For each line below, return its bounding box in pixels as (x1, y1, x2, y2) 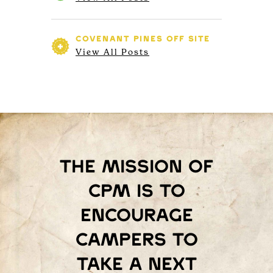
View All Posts (76, 46, 149, 57)
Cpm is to (88, 183, 185, 200)
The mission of (60, 158, 213, 176)
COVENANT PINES (76, 35, 166, 44)
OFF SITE (166, 35, 210, 44)
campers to (75, 232, 198, 249)
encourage (80, 207, 193, 225)
